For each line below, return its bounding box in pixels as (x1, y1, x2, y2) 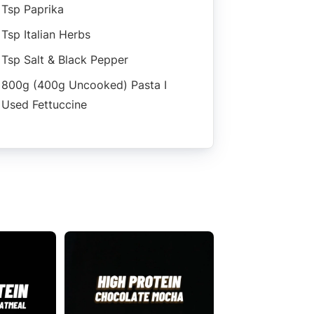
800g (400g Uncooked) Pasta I (1, 77, 167, 92)
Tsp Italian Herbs (1, 27, 90, 41)
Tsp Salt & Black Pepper (1, 52, 128, 67)
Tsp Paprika (1, 1, 64, 16)
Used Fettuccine (1, 97, 87, 111)
